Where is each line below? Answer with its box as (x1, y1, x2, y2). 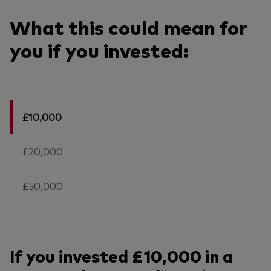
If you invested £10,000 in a (10, 243, 233, 267)
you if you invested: (10, 36, 189, 64)
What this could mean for (10, 13, 247, 41)
